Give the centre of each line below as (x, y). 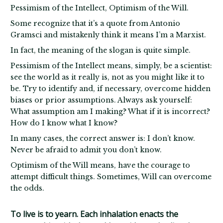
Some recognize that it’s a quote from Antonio (96, 23)
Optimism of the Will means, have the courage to (101, 165)
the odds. (28, 188)
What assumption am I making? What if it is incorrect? (111, 111)
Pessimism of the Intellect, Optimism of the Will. (100, 8)
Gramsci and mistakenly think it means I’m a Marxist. (109, 35)
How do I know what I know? (64, 123)
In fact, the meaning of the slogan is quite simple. (101, 50)
